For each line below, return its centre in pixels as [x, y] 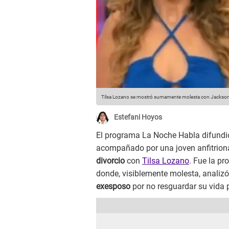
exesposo [113, 187]
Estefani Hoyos [138, 117]
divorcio [111, 161]
